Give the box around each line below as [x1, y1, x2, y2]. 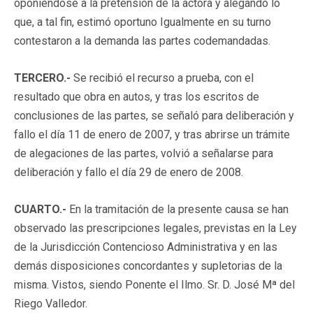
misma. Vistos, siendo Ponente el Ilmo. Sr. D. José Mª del [14, 277, 295, 291]
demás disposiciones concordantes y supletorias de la [14, 259, 282, 272]
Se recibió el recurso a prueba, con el [71, 71, 254, 85]
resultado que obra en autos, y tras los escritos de [14, 89, 259, 103]
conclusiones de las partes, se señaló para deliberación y [14, 108, 294, 122]
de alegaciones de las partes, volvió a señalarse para [14, 146, 273, 160]
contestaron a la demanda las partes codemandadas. [14, 34, 270, 48]
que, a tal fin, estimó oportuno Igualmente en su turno [14, 15, 271, 29]
